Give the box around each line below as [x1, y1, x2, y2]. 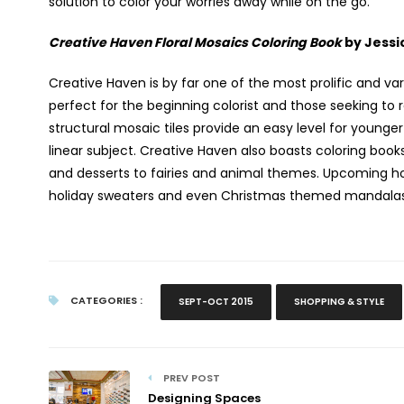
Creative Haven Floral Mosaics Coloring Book [48, 33, 344, 51]
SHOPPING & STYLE [293, 295, 384, 308]
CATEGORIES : [67, 293, 142, 308]
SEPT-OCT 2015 [178, 295, 253, 308]
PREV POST [160, 371, 220, 385]
